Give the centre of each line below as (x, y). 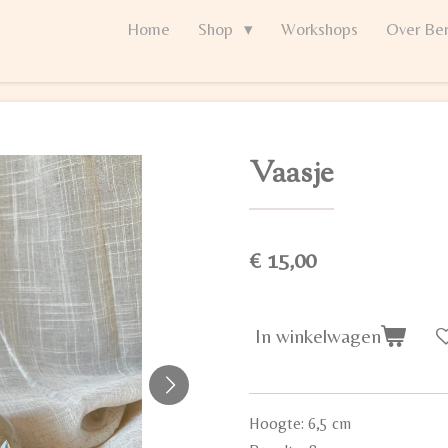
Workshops (319, 29)
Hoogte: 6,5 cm (300, 424)
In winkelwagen (318, 336)
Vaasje (291, 174)
